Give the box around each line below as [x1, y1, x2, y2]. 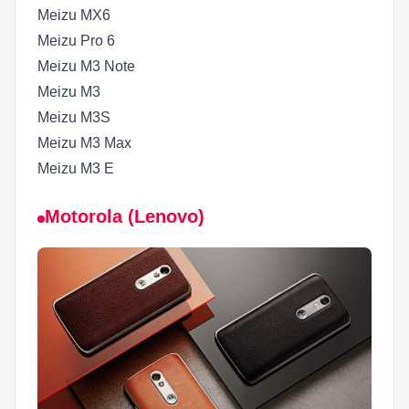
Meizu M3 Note [37, 58, 135, 75]
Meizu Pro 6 [37, 33, 115, 49]
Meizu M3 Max [37, 135, 131, 152]
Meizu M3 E [37, 161, 114, 177]
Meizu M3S [37, 110, 110, 126]
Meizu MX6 [37, 7, 110, 24]
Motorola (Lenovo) [45, 206, 204, 227]
